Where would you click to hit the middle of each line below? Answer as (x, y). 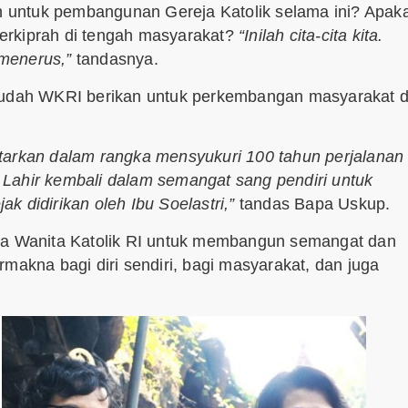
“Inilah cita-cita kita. (311, 36)
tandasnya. (115, 60)
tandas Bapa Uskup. (312, 204)
